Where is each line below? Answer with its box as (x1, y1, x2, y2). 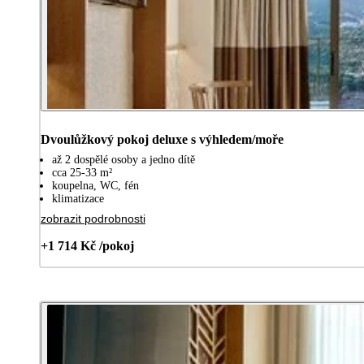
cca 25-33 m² (52, 166, 112, 179)
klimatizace (52, 192, 104, 205)
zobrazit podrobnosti (41, 211, 145, 225)
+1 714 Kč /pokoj (41, 238, 134, 253)
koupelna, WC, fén (52, 179, 139, 192)
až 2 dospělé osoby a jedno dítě (52, 153, 195, 166)
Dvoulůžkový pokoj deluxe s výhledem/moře (41, 132, 284, 146)
